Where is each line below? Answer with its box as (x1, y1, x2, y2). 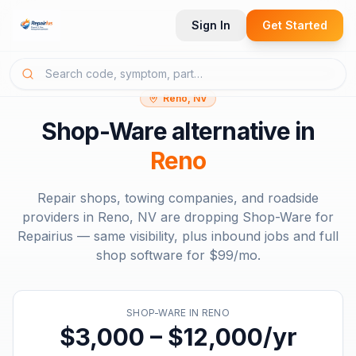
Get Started (262, 18, 327, 32)
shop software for (95, 247, 209, 263)
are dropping (157, 209, 242, 225)
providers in (22, 209, 98, 225)
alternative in (166, 117, 315, 145)
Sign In (192, 18, 230, 32)
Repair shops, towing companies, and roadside (37, 190, 319, 206)
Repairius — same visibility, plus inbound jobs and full (17, 228, 339, 244)
